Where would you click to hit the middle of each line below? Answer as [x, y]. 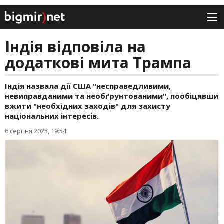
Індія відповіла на [75, 47]
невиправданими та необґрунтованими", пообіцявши [112, 96]
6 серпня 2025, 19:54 [36, 131]
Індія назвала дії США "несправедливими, [88, 86]
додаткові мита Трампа [98, 63]
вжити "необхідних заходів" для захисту [88, 106]
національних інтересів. [52, 116]
